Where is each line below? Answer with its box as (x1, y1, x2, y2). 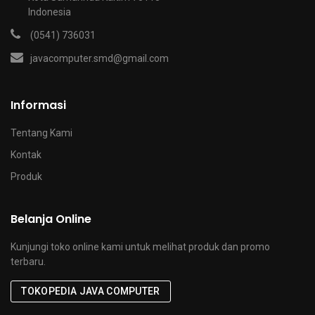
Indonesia (28, 6, 71, 18)
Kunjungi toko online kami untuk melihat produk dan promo (11, 241, 270, 252)
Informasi (11, 97, 66, 113)
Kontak (11, 149, 41, 160)
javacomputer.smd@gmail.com (30, 53, 169, 64)
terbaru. (11, 256, 46, 267)
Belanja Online (11, 211, 91, 227)
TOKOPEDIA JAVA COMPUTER (21, 285, 160, 297)
